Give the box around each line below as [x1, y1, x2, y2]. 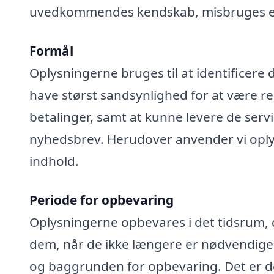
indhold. [29, 152, 79, 170]
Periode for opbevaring [29, 191, 174, 209]
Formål [29, 42, 73, 60]
